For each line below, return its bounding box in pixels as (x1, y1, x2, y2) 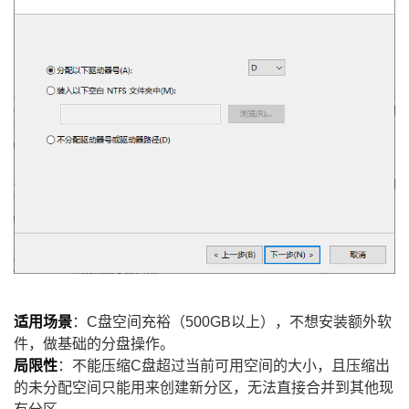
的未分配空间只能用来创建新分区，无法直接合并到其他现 (14, 379, 393, 395)
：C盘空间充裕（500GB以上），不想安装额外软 (72, 313, 392, 330)
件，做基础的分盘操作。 (14, 335, 174, 351)
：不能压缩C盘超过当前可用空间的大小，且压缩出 (58, 357, 390, 373)
